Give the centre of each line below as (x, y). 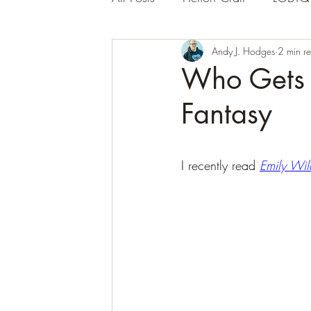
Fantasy (227, 114)
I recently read (220, 165)
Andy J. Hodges (243, 51)
